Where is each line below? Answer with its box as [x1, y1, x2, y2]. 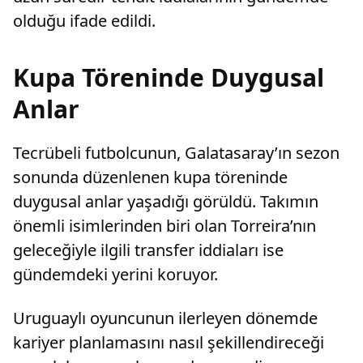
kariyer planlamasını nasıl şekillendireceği [13, 331, 324, 353]
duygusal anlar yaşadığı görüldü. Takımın [13, 190, 318, 212]
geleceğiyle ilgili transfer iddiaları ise [13, 238, 284, 261]
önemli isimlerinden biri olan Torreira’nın [13, 214, 316, 237]
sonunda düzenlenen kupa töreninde [13, 165, 288, 188]
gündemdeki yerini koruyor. [13, 263, 218, 285]
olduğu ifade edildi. [13, 9, 156, 32]
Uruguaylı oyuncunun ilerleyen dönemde [13, 306, 318, 329]
